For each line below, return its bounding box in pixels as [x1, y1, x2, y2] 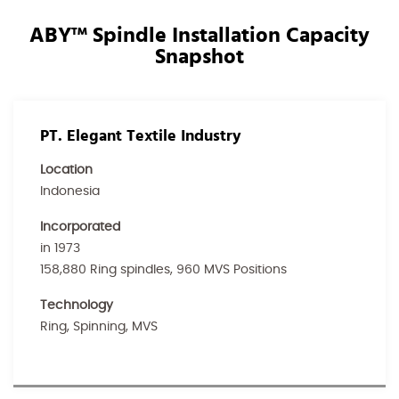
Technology [40, 299, 113, 312]
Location [40, 164, 93, 176]
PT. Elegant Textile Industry [40, 128, 241, 144]
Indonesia [40, 185, 100, 198]
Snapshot [155, 46, 244, 68]
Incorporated [40, 221, 120, 233]
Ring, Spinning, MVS [40, 321, 158, 333]
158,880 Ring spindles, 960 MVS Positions [40, 264, 287, 276]
